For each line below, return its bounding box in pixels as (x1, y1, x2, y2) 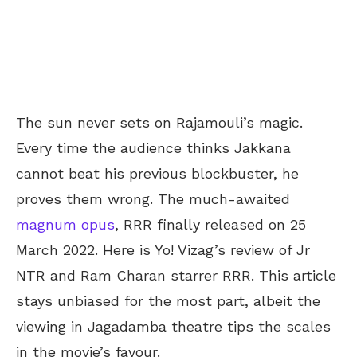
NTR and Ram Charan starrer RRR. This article (16, 266, 336, 284)
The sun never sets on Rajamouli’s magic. (16, 113, 303, 131)
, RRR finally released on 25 (115, 215, 306, 233)
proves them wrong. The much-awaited (16, 190, 290, 207)
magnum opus (16, 215, 115, 233)
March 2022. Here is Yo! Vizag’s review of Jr (16, 241, 310, 258)
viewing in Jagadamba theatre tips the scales (16, 317, 331, 335)
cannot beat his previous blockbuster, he (16, 164, 299, 182)
